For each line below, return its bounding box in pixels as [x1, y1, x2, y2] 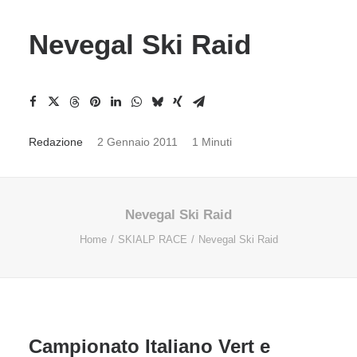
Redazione [29, 135, 83, 148]
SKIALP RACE [117, 233, 187, 245]
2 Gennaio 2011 [97, 135, 178, 148]
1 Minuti [192, 135, 232, 148]
